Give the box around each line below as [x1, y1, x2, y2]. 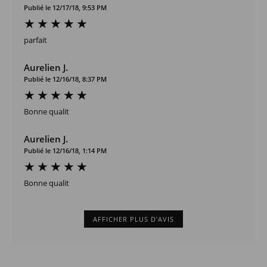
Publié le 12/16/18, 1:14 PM [24, 145, 107, 155]
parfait [24, 34, 47, 45]
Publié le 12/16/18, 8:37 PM [24, 74, 107, 83]
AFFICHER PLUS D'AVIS [93, 214, 174, 223]
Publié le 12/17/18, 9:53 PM [24, 2, 107, 12]
